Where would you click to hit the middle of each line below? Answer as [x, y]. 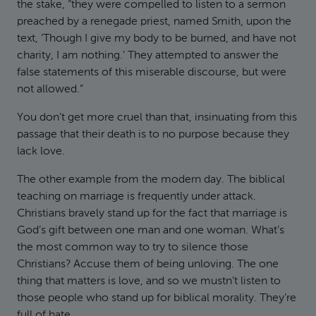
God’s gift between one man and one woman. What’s [151, 231]
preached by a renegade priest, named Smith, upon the [154, 22]
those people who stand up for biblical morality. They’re [157, 298]
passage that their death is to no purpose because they [153, 135]
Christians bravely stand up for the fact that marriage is [152, 214]
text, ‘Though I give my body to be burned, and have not [157, 39]
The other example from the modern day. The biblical [151, 180]
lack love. [41, 152]
